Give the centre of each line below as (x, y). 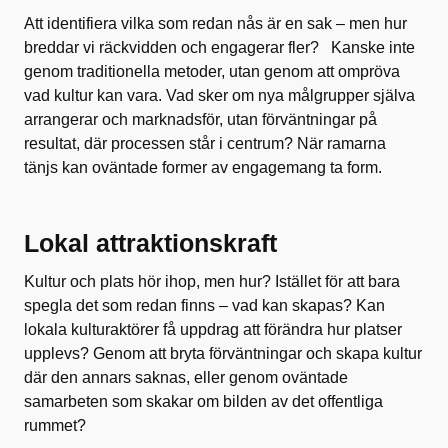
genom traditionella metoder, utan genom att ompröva (212, 71)
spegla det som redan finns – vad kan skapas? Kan (204, 305)
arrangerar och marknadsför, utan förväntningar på (200, 119)
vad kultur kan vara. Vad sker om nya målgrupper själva (219, 95)
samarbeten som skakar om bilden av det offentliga (203, 401)
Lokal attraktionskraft (150, 243)
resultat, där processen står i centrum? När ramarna (205, 143)
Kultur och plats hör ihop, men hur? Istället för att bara (212, 281)
